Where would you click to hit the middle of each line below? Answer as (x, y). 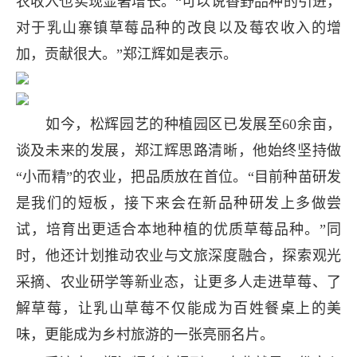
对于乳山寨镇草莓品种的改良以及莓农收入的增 (178, 27)
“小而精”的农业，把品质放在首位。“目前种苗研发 (178, 177)
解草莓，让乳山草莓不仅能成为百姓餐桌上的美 (178, 308)
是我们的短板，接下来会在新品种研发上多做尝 (178, 203)
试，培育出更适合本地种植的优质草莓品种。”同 (178, 229)
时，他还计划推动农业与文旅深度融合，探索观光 (178, 255)
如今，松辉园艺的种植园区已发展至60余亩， (178, 124)
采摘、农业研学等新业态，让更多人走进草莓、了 (178, 282)
